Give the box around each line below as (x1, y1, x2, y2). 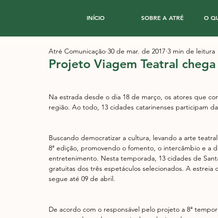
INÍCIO (86, 14, 105, 21)
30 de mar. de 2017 (108, 47, 165, 55)
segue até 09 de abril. (49, 174, 115, 183)
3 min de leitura (167, 47, 215, 55)
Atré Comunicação (49, 47, 106, 55)
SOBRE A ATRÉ (141, 14, 183, 21)
